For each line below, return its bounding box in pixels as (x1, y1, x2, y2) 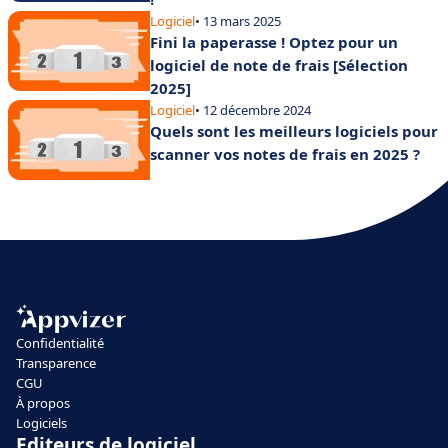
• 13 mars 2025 (195, 11, 281, 30)
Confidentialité (16, 334, 104, 353)
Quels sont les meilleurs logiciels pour (150, 120, 438, 141)
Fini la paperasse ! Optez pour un (150, 31, 398, 52)
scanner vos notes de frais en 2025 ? (150, 143, 420, 164)
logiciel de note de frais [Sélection (150, 54, 408, 75)
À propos (16, 394, 70, 413)
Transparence (16, 354, 96, 373)
